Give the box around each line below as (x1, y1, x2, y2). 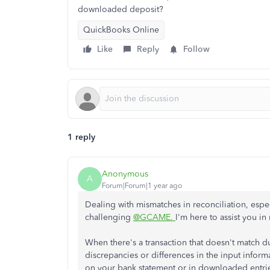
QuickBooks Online (83, 25, 159, 35)
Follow (183, 44, 210, 54)
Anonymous (102, 168, 148, 179)
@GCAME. (133, 212, 175, 222)
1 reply (67, 132, 95, 142)
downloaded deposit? (78, 4, 163, 14)
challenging (85, 212, 133, 222)
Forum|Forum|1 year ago (102, 181, 182, 190)
